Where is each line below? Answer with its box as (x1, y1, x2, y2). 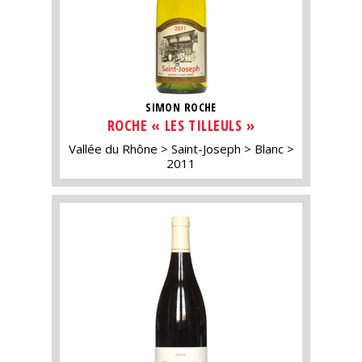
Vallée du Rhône (68, 140, 158, 157)
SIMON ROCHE (145, 99, 217, 116)
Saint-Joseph (170, 140, 241, 157)
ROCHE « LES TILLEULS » (107, 115, 255, 135)
